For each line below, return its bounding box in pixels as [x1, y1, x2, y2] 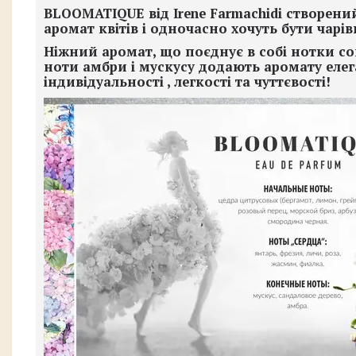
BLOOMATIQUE [44, 5, 145, 22]
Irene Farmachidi [173, 5, 286, 22]
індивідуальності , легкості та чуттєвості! [44, 73, 331, 91]
